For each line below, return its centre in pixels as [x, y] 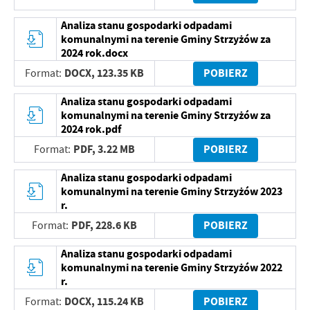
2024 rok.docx [95, 53]
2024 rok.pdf [91, 129]
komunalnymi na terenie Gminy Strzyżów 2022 [172, 267]
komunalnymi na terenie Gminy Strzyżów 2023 [172, 191]
